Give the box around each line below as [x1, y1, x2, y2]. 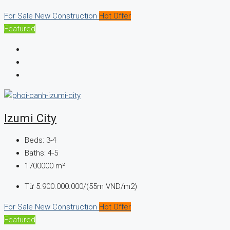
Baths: [25, 148, 46, 158]
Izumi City [4, 111, 56, 125]
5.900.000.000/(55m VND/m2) [36, 182, 137, 191]
